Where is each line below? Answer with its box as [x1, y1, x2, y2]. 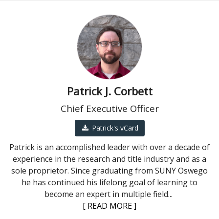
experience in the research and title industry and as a [13, 153, 206, 165]
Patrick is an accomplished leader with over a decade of [9, 142, 210, 153]
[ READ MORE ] [83, 200, 136, 212]
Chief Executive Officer [60, 102, 159, 115]
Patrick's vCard [91, 123, 138, 133]
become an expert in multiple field [44, 189, 168, 200]
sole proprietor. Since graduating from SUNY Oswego [11, 165, 208, 176]
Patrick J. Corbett [66, 84, 153, 99]
